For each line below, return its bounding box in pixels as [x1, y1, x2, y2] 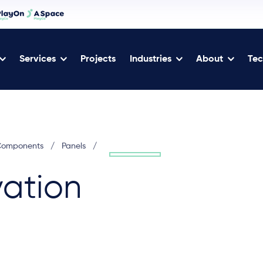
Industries [130, 55, 171, 64]
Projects [80, 55, 116, 64]
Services [19, 55, 56, 64]
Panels [61, 142, 86, 150]
